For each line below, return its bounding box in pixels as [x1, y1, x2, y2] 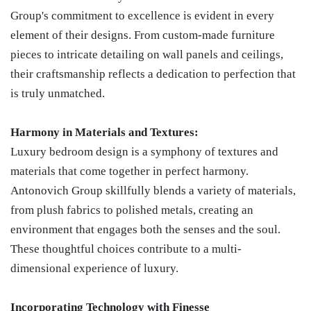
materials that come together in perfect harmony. [10, 165, 249, 178]
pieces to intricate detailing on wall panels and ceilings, [10, 48, 283, 61]
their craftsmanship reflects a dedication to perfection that [10, 67, 296, 81]
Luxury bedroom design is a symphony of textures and [10, 145, 278, 158]
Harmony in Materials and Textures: [10, 126, 199, 139]
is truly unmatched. [10, 87, 105, 100]
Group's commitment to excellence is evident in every [10, 9, 274, 22]
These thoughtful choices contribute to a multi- [10, 242, 242, 255]
